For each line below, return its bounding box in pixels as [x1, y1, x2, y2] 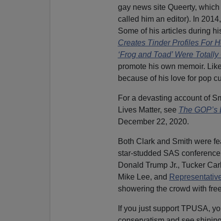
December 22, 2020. [117, 117, 189, 126]
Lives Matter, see [117, 105, 179, 114]
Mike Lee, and [117, 172, 169, 181]
